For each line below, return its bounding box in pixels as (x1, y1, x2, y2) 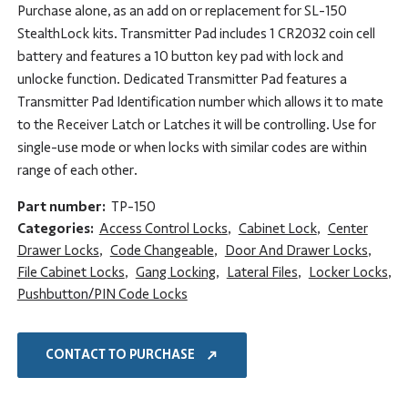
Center (327, 219, 368, 238)
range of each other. (16, 160, 138, 179)
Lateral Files (226, 262, 298, 281)
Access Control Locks (98, 219, 228, 238)
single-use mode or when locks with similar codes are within (16, 138, 367, 157)
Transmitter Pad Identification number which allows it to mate (16, 92, 383, 111)
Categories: (16, 219, 94, 238)
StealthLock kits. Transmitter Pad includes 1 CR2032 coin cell (16, 24, 375, 43)
